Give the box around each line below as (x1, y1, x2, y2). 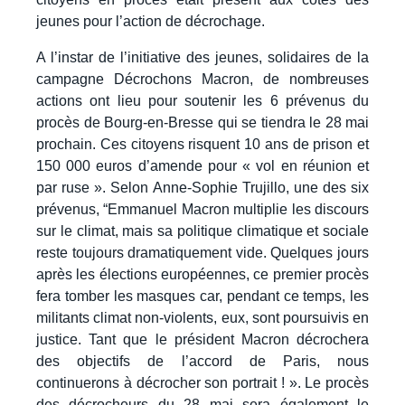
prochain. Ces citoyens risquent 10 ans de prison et (36, 136, 369, 152)
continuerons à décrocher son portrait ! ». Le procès (36, 374, 369, 391)
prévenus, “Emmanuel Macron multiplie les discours (36, 201, 369, 217)
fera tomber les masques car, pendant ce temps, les (36, 287, 369, 304)
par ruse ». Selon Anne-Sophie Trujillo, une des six (36, 179, 369, 195)
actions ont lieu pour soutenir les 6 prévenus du (36, 92, 369, 108)
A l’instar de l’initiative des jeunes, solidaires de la (36, 49, 369, 65)
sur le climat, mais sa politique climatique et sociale (36, 222, 369, 239)
